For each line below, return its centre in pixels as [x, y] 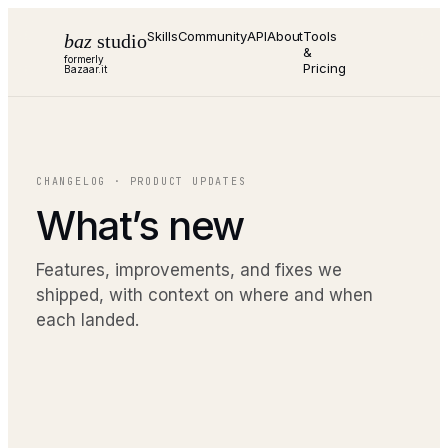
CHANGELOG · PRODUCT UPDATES [141, 181]
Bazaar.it [85, 68]
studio [122, 40]
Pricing [324, 68]
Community [212, 36]
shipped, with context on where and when [204, 295]
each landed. [87, 320]
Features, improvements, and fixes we [189, 270]
